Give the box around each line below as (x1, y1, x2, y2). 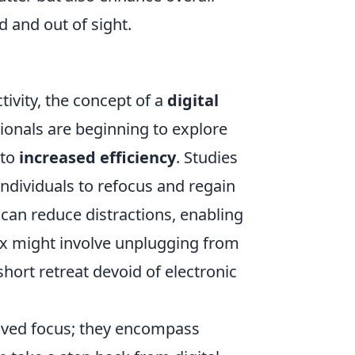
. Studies (176, 147, 238, 169)
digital (167, 90, 219, 112)
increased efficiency (19, 147, 176, 169)
